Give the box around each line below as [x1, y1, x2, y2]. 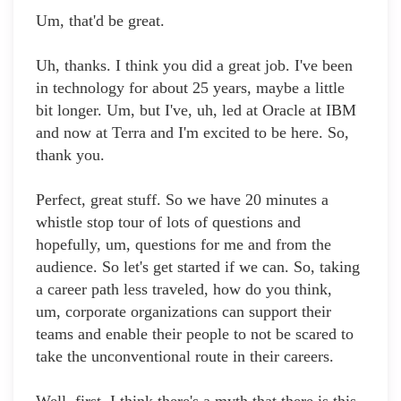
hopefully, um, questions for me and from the [36, 235, 331, 254]
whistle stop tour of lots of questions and [36, 213, 301, 232]
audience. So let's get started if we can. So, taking [36, 258, 360, 277]
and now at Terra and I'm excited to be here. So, [36, 124, 349, 142]
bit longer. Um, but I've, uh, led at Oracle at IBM [36, 101, 356, 120]
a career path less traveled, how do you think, [36, 280, 332, 299]
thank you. [36, 146, 105, 165]
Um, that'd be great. [36, 12, 165, 30]
